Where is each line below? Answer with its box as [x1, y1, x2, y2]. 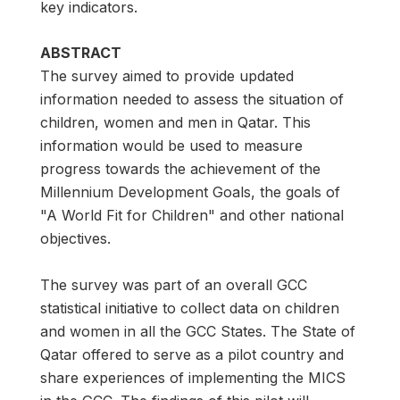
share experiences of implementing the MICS [40, 369, 346, 387]
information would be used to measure [40, 137, 303, 155]
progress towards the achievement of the [40, 160, 321, 179]
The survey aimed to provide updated [40, 67, 294, 86]
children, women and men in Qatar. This [40, 113, 311, 132]
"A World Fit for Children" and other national [40, 206, 344, 225]
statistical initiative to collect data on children [40, 299, 339, 318]
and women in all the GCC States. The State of [40, 322, 355, 341]
